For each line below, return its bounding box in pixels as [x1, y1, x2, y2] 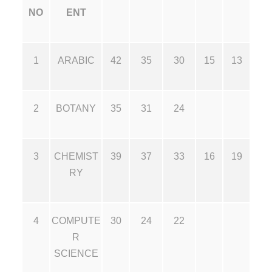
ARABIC [57, 55, 95, 66]
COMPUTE [51, 215, 101, 226]
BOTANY [56, 103, 96, 114]
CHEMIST [53, 151, 98, 161]
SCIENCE [53, 248, 98, 259]
